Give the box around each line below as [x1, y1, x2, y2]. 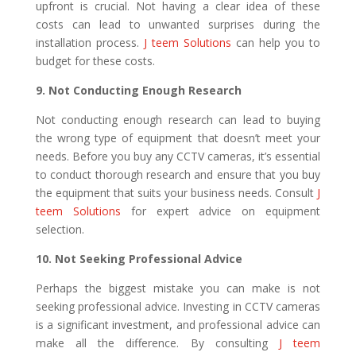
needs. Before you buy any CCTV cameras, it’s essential [35, 148, 321, 164]
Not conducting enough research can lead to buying [35, 111, 321, 127]
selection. [35, 221, 84, 237]
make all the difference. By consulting [35, 335, 268, 350]
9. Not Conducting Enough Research [35, 82, 242, 98]
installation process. [35, 34, 139, 50]
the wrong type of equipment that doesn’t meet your [35, 130, 321, 145]
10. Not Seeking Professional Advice [35, 250, 242, 266]
